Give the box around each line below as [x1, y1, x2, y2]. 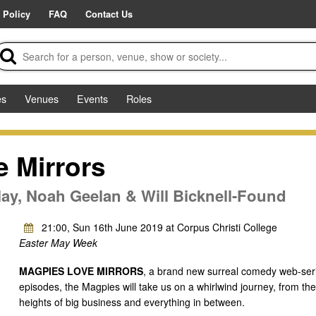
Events [77, 91, 108, 106]
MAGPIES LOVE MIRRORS [18, 263, 143, 278]
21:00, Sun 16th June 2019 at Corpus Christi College [38, 220, 277, 235]
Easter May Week [18, 236, 97, 250]
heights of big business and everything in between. [18, 294, 245, 309]
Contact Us [85, 8, 133, 20]
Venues [25, 91, 59, 106]
